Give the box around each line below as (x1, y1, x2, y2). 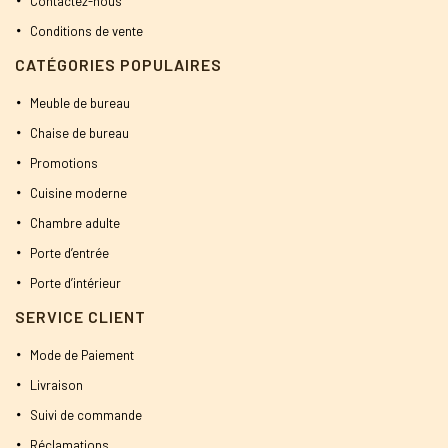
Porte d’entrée (30, 244, 109, 261)
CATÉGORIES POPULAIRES (15, 54, 222, 74)
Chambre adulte (30, 214, 120, 231)
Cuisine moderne (30, 184, 127, 201)
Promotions (30, 154, 98, 171)
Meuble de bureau (30, 94, 130, 111)
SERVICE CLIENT (15, 306, 146, 326)
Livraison (30, 376, 83, 393)
